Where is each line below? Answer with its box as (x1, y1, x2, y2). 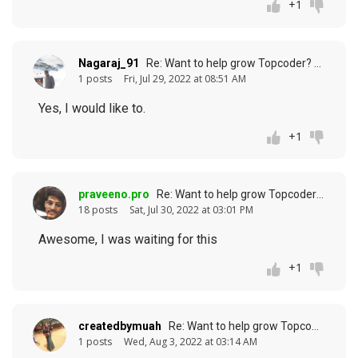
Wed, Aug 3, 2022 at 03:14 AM (124, 335, 257, 348)
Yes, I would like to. (38, 100, 145, 116)
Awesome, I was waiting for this (38, 232, 217, 248)
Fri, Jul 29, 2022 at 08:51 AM (124, 71, 246, 86)
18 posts (78, 203, 117, 217)
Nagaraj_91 (78, 56, 139, 70)
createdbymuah (78, 320, 161, 332)
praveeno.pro (78, 188, 149, 201)
